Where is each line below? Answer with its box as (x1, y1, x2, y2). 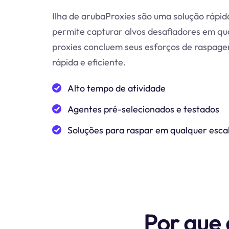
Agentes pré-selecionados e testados (67, 103, 219, 115)
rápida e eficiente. (52, 56, 126, 68)
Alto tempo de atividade (67, 82, 166, 94)
